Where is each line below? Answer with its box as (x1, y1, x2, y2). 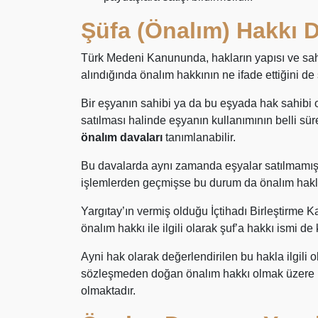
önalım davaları (81, 131, 163, 143)
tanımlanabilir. (163, 131, 236, 143)
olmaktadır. (81, 285, 136, 297)
